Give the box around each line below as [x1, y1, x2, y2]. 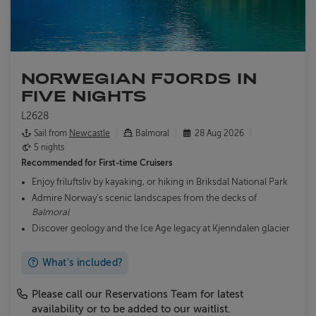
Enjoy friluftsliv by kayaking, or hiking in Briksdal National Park [32, 177, 288, 188]
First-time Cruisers [99, 158, 172, 169]
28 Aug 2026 [193, 128, 246, 139]
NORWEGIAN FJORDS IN [21, 69, 257, 87]
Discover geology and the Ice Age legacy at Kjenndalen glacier [32, 224, 290, 234]
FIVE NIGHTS [21, 87, 147, 105]
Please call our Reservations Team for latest [32, 288, 243, 300]
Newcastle [69, 128, 110, 139]
